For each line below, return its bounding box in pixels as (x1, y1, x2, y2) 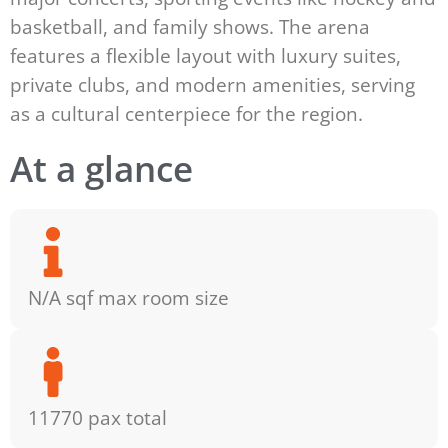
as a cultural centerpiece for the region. (10, 99, 363, 127)
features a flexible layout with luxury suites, (10, 41, 401, 69)
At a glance (10, 143, 193, 192)
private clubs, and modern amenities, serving (10, 70, 415, 98)
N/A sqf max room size (27, 283, 229, 311)
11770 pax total (27, 403, 167, 431)
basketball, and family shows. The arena (10, 12, 370, 40)
